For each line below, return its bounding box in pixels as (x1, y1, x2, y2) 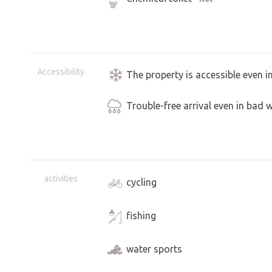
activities (44, 174, 78, 184)
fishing (126, 209, 156, 221)
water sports (126, 243, 182, 254)
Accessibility (37, 67, 84, 77)
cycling (126, 176, 157, 188)
